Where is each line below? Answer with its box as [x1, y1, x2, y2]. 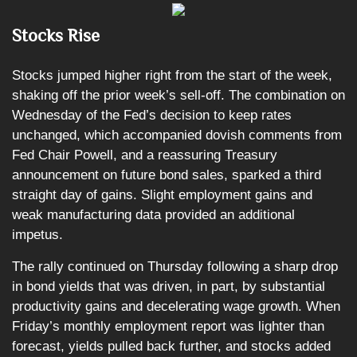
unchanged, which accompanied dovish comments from [12, 127, 342, 143]
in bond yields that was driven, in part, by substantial [12, 279, 325, 294]
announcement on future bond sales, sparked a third [12, 167, 321, 182]
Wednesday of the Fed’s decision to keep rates [12, 108, 292, 123]
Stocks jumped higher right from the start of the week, [12, 68, 332, 83]
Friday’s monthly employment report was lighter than [12, 319, 324, 334]
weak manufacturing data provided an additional [12, 207, 295, 222]
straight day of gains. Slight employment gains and [12, 187, 312, 202]
